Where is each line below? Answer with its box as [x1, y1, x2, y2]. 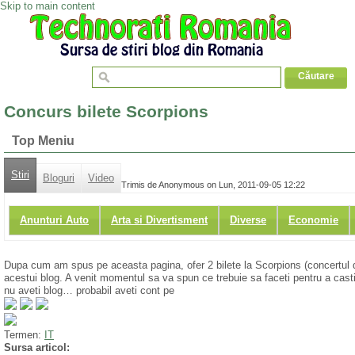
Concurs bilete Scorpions [4, 102, 208, 121]
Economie [288, 214, 338, 227]
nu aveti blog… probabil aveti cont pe [4, 284, 174, 297]
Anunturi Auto [20, 214, 89, 227]
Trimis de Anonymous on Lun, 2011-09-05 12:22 [121, 179, 305, 189]
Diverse [230, 214, 266, 227]
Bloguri [43, 172, 74, 184]
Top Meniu [12, 134, 74, 147]
